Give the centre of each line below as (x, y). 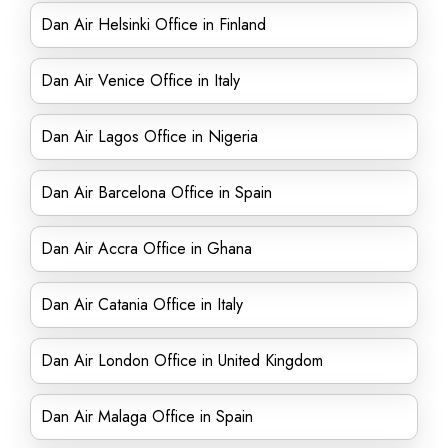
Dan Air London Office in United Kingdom (182, 360)
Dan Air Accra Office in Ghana (146, 248)
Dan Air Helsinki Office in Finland (153, 24)
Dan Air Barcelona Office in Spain (156, 192)
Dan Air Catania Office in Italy (142, 304)
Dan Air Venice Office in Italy (140, 80)
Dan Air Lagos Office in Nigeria (149, 136)
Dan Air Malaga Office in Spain (147, 416)
